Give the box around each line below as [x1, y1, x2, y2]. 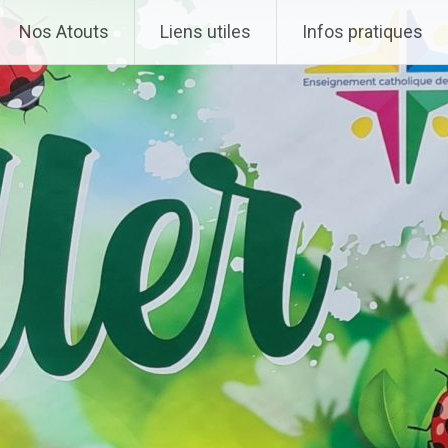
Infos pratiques [302, 21, 423, 42]
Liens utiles [160, 21, 251, 42]
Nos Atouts [19, 21, 109, 42]
